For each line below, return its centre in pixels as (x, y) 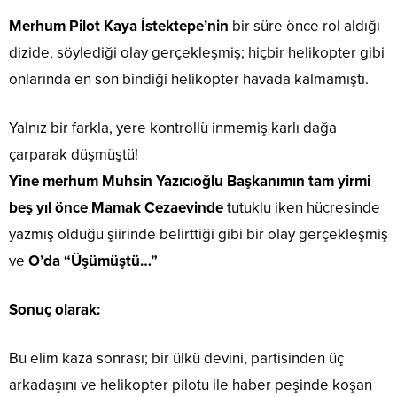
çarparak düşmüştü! (74, 155)
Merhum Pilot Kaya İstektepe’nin (119, 27)
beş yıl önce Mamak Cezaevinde (118, 208)
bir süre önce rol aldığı (306, 27)
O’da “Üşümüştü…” (93, 261)
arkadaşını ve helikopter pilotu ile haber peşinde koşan (191, 385)
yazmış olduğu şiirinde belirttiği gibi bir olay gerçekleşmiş (198, 235)
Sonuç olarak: (54, 310)
